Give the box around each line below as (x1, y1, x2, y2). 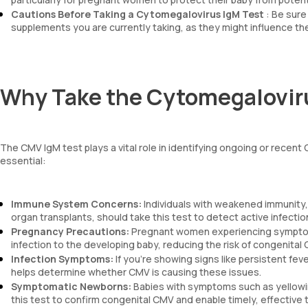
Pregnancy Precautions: (11, 225, 129, 238)
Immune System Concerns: (11, 197, 142, 210)
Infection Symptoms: (11, 252, 113, 265)
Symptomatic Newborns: (11, 280, 131, 293)
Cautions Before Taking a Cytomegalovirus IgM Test (11, 8, 264, 21)
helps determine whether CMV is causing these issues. (11, 265, 261, 278)
